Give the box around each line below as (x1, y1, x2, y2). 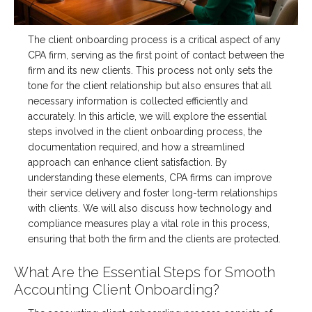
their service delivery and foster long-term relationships (28, 187, 278, 199)
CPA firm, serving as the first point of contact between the (28, 49, 284, 61)
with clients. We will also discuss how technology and (28, 203, 272, 214)
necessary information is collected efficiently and (28, 95, 248, 107)
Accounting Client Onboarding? (14, 281, 219, 299)
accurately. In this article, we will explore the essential (28, 111, 267, 123)
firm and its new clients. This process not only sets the (28, 65, 272, 77)
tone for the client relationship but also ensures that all (28, 80, 272, 92)
